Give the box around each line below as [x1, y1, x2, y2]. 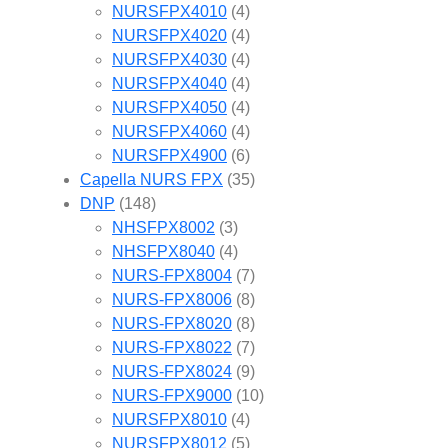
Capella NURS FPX [80, 170, 223, 188]
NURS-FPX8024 [112, 362, 232, 380]
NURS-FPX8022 [112, 338, 232, 356]
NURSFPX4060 [112, 122, 227, 140]
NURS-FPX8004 [112, 266, 232, 284]
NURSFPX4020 [112, 26, 227, 44]
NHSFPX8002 [112, 218, 215, 236]
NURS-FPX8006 [112, 290, 232, 308]
